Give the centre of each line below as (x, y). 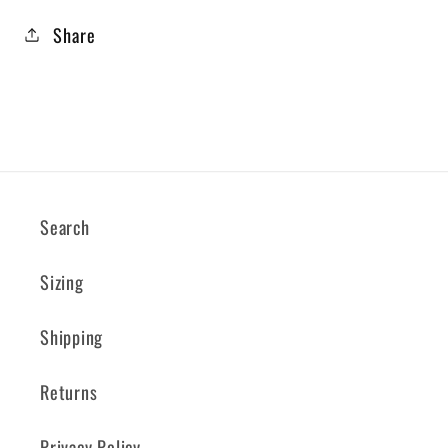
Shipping (72, 337)
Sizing (62, 282)
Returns (69, 392)
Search (65, 227)
